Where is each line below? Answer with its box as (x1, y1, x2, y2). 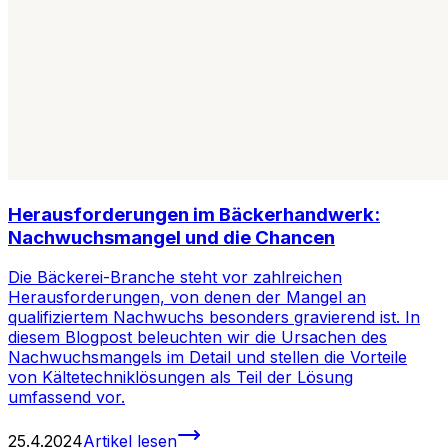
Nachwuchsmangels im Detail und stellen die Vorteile (8, 347, 407, 368)
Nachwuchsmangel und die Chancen (8, 225, 335, 249)
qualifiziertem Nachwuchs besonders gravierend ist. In (8, 307, 420, 328)
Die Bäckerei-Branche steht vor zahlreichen (8, 267, 342, 288)
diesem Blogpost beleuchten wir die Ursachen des (8, 327, 387, 348)
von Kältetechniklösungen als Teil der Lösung (8, 367, 353, 388)
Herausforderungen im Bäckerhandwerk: (8, 202, 380, 226)
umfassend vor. (8, 387, 125, 408)
